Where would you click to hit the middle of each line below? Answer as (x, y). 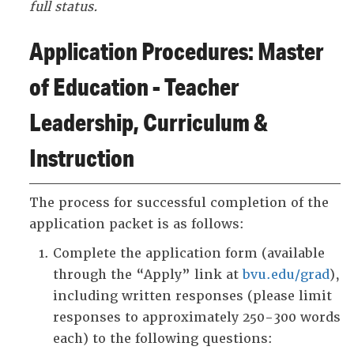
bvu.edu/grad (286, 275)
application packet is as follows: (137, 224)
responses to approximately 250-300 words (197, 317)
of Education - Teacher (134, 87)
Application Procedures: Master (177, 51)
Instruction (82, 158)
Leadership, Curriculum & (149, 122)
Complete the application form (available (189, 253)
